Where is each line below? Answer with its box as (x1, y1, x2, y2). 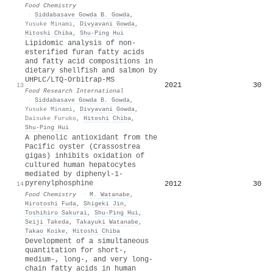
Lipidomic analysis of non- (25, 38, 136, 48)
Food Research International (25, 87, 124, 94)
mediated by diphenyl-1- (25, 169, 123, 179)
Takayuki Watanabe (76, 218, 138, 225)
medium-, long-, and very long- (25, 255, 153, 264)
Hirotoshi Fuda (25, 199, 76, 207)
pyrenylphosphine (25, 179, 93, 188)
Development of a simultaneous (25, 236, 149, 246)
